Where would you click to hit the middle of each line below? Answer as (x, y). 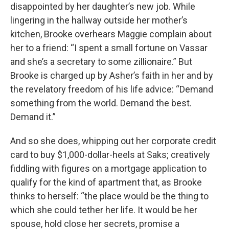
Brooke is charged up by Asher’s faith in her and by (112, 75)
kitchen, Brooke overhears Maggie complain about (111, 34)
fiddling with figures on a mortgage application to (108, 168)
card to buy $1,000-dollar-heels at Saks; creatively (110, 155)
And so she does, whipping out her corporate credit (113, 141)
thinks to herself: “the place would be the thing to (109, 196)
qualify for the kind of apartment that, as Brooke (106, 182)
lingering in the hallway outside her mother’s (99, 20)
